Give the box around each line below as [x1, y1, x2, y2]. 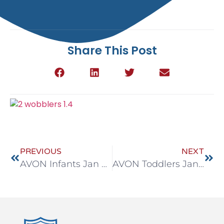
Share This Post [67, 42, 157, 58]
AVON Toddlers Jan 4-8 [198, 158, 204, 169]
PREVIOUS [20, 146, 61, 156]
